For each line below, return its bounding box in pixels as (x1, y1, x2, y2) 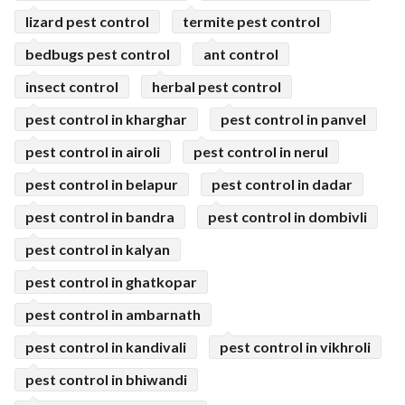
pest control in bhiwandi (25, 371, 187, 388)
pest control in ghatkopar (25, 273, 197, 290)
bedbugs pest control (25, 45, 170, 62)
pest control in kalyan (25, 240, 170, 258)
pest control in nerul (193, 143, 328, 160)
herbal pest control (152, 78, 281, 95)
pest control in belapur (25, 175, 178, 193)
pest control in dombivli (208, 208, 367, 225)
